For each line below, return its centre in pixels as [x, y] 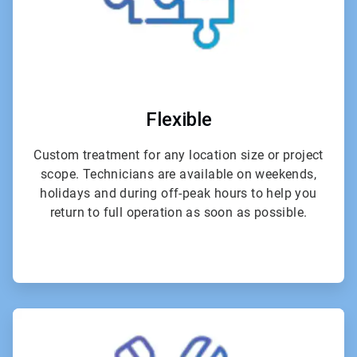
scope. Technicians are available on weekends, [178, 175]
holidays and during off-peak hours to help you [178, 194]
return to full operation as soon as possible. [178, 213]
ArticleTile [202, 315]
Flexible [178, 120]
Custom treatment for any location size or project [178, 155]
